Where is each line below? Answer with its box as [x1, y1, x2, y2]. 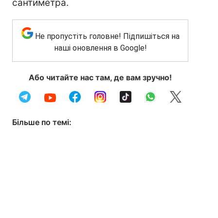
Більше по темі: [12, 117, 72, 127]
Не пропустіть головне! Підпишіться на [35, 32, 180, 41]
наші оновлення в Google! [54, 43, 147, 53]
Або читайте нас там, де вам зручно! [29, 73, 172, 82]
